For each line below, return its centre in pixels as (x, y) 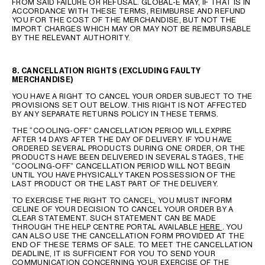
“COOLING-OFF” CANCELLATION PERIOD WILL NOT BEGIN (121, 166)
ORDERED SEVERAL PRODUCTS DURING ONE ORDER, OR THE (129, 148)
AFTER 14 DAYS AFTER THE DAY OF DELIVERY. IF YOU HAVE (122, 139)
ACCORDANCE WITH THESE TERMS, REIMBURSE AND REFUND (129, 11)
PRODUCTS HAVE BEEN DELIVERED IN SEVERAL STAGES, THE (128, 157)
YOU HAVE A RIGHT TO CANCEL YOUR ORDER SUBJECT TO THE (132, 96)
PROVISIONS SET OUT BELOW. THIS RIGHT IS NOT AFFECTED (130, 105)
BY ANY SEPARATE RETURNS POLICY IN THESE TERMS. (115, 114)
